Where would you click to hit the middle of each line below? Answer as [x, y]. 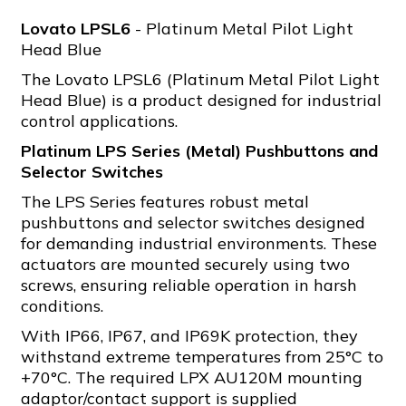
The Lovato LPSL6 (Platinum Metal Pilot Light [200, 79]
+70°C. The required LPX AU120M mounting [192, 377]
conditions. [62, 306]
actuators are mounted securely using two [185, 264]
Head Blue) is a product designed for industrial [201, 100]
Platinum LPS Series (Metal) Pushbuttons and [199, 151]
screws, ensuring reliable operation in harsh [189, 285]
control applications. [99, 121]
